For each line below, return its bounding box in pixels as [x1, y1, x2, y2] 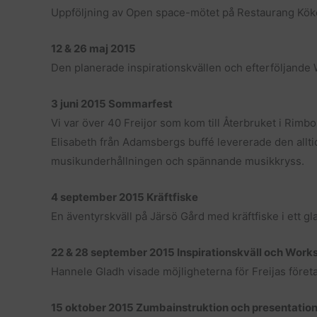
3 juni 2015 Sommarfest [51, 97, 173, 110]
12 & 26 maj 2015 [51, 42, 136, 55]
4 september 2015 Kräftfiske [51, 190, 198, 204]
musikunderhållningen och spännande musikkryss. [51, 154, 304, 168]
